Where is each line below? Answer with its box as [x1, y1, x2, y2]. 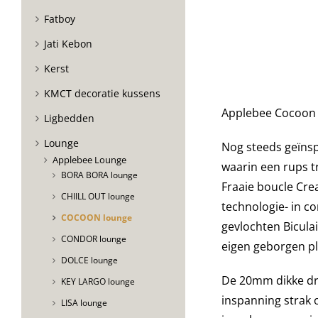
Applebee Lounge [53, 153, 126, 166]
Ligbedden [44, 111, 94, 125]
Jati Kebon [44, 36, 92, 50]
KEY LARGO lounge [61, 275, 135, 287]
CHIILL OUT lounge [61, 190, 135, 202]
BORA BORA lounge [61, 169, 138, 180]
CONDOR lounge [61, 233, 126, 244]
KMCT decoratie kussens [44, 86, 160, 100]
